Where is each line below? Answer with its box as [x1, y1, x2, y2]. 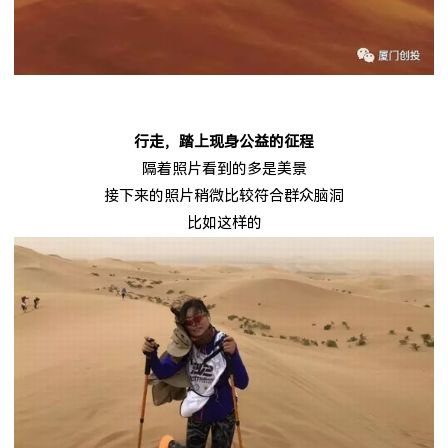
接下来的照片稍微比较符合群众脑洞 [104, 186, 344, 205]
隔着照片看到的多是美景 [141, 159, 307, 178]
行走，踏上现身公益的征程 [134, 132, 314, 151]
